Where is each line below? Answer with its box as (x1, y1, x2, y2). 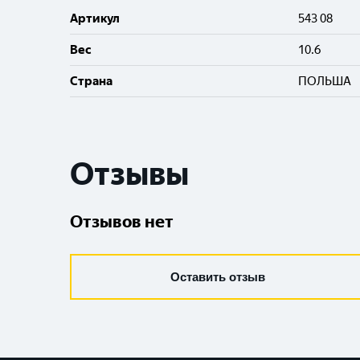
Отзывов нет (70, 211, 174, 231)
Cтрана (70, 74, 112, 88)
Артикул (70, 11, 120, 26)
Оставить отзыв (170, 270, 265, 284)
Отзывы (70, 155, 189, 193)
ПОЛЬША (298, 74, 352, 88)
